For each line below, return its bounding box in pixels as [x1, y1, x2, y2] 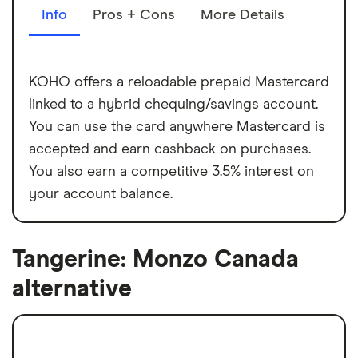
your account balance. [29, 186, 173, 201]
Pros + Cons [93, 7, 175, 22]
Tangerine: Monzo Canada [12, 247, 299, 272]
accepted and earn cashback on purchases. [29, 141, 311, 157]
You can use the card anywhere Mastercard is [29, 119, 325, 134]
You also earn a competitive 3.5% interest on [29, 164, 314, 179]
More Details [201, 7, 284, 22]
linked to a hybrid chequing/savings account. [29, 97, 318, 112]
